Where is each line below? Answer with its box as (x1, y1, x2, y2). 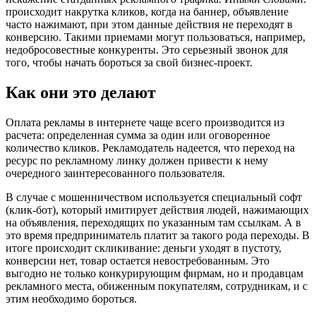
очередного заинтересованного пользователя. (6, 166, 225, 179)
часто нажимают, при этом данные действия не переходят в (6, 18, 293, 30)
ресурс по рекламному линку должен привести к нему (6, 154, 268, 166)
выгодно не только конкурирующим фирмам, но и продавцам (6, 267, 303, 279)
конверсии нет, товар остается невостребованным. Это (6, 254, 269, 267)
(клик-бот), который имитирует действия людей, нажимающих (6, 203, 309, 216)
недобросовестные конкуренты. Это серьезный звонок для (6, 43, 288, 56)
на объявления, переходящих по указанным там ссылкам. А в (6, 216, 301, 229)
